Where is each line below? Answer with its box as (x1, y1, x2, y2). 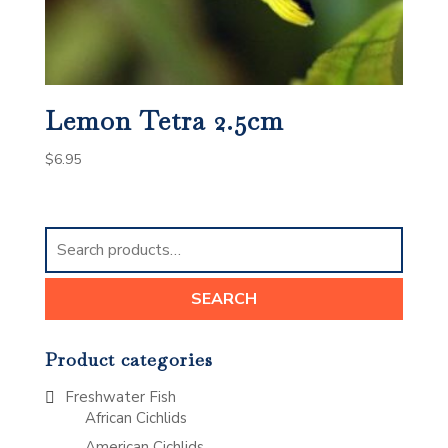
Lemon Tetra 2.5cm (44, 104, 284, 139)
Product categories (44, 348, 213, 372)
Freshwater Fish (64, 387, 176, 408)
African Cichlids (84, 408, 187, 429)
